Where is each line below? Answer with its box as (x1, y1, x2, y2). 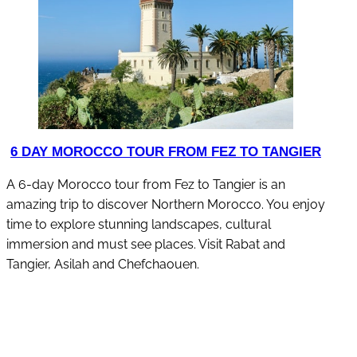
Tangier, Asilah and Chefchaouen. (6, 256, 199, 272)
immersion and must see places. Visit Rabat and (6, 236, 285, 252)
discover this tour (119, 318, 222, 334)
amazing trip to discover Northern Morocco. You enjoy (6, 196, 325, 212)
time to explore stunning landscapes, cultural (6, 216, 271, 232)
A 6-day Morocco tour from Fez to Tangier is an (6, 176, 285, 192)
